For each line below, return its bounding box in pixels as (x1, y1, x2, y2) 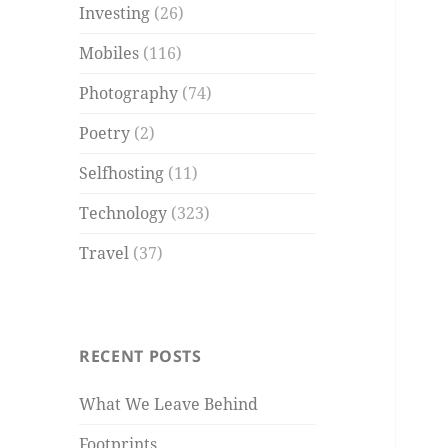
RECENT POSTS (79, 345, 202, 368)
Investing (79, 2, 151, 25)
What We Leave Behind (79, 393, 259, 416)
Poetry (79, 122, 131, 145)
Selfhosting (79, 162, 165, 185)
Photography (79, 82, 179, 105)
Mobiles (79, 42, 140, 65)
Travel (79, 242, 130, 265)
